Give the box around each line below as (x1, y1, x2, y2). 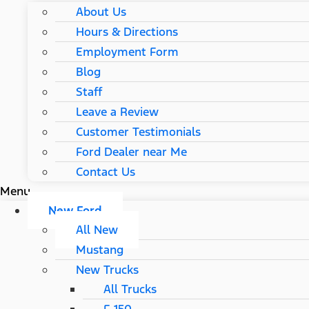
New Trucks (76, 262, 139, 277)
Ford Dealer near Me (76, 144, 187, 159)
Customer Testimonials (76, 124, 201, 139)
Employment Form (76, 44, 179, 59)
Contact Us (76, 164, 135, 179)
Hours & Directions (76, 24, 178, 39)
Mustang (76, 242, 123, 257)
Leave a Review (76, 104, 159, 119)
